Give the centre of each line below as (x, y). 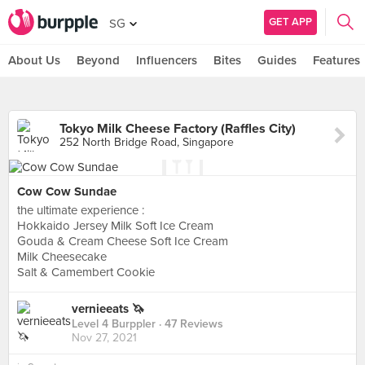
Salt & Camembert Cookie (86, 272)
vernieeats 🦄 (108, 309)
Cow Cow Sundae (67, 191)
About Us (34, 60)
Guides (277, 60)
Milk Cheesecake (62, 257)
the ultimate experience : (81, 210)
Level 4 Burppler (114, 324)
